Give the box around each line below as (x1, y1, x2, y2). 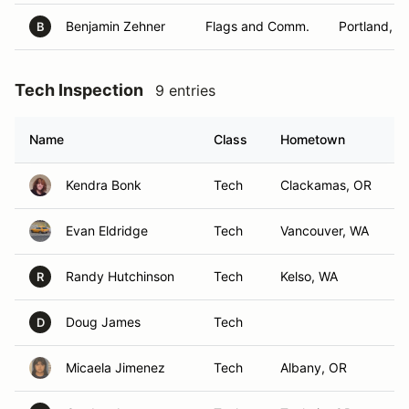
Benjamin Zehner (66, 18, 165, 34)
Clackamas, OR (280, 177, 372, 193)
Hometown (280, 131, 345, 147)
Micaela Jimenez (66, 360, 165, 375)
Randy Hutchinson (66, 268, 174, 284)
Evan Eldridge (66, 223, 148, 238)
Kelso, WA (280, 268, 338, 284)
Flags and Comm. (205, 18, 309, 34)
